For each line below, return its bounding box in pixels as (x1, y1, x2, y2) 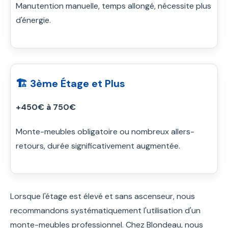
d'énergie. (16, 14, 51, 25)
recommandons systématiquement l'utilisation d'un (10, 205, 201, 216)
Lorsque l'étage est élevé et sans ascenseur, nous (10, 190, 195, 202)
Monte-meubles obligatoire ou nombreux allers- (16, 126, 194, 137)
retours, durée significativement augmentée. (16, 140, 180, 151)
